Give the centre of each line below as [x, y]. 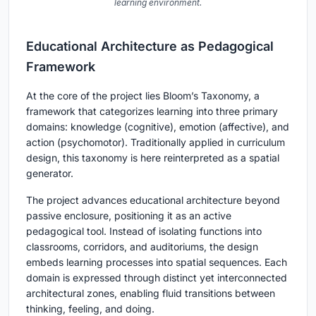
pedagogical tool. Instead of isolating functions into [144, 231]
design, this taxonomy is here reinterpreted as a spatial [153, 158]
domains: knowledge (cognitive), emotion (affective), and [158, 127]
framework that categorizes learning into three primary [152, 111]
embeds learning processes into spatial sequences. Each [157, 262]
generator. [50, 174]
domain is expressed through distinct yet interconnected [157, 278]
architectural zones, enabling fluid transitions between [151, 293]
